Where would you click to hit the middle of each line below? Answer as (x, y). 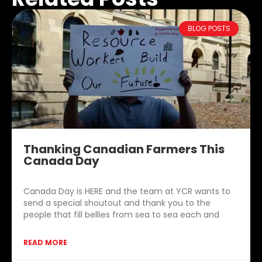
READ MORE (45, 242)
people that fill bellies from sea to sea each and (121, 214)
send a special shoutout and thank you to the (117, 203)
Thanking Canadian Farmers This (124, 149)
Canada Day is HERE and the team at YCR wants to (127, 191)
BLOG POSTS (209, 29)
